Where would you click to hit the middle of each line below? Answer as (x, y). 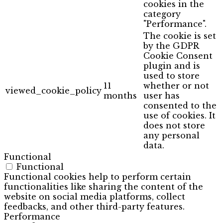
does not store (174, 125)
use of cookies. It (179, 115)
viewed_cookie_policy (54, 90)
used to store (171, 75)
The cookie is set (180, 36)
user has (162, 95)
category (162, 14)
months (120, 95)
